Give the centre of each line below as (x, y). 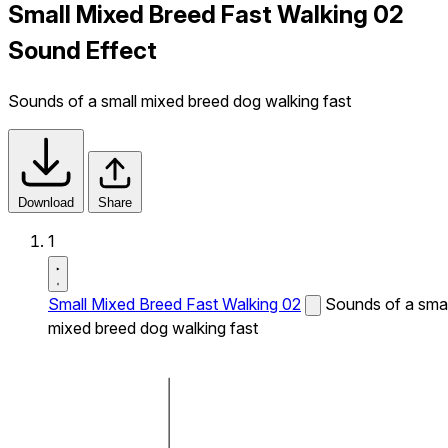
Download (46, 202)
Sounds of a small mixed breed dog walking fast (179, 100)
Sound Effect (82, 50)
